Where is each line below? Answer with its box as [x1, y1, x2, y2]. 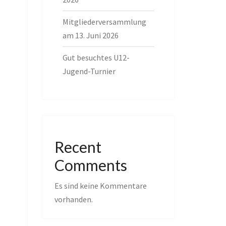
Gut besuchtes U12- [62, 52, 130, 63]
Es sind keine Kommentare [54, 181, 147, 191]
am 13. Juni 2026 [62, 30, 119, 40]
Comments [54, 156, 127, 174]
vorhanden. [54, 194, 93, 204]
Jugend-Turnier [62, 66, 116, 76]
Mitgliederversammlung [62, 17, 146, 27]
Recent [54, 138, 101, 156]
